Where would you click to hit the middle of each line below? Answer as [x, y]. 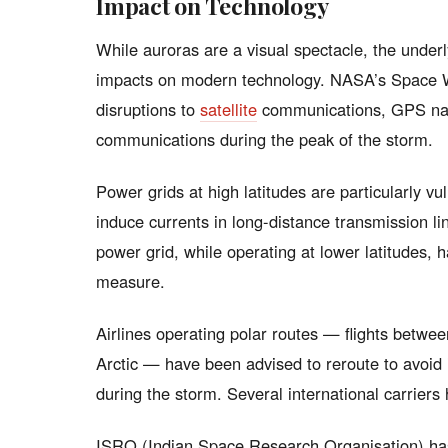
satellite [228, 109]
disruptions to [148, 109]
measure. [130, 281]
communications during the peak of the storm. [264, 139]
